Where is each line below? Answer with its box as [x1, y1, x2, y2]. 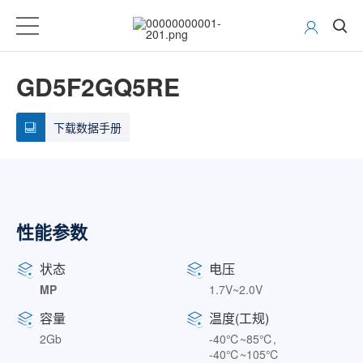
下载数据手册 [53, 118, 122, 135]
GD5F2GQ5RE [16, 69, 180, 104]
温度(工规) [209, 309, 269, 327]
